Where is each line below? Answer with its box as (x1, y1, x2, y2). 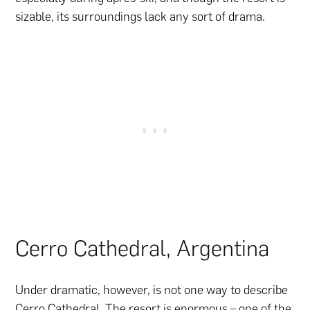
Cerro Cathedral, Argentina (15, 235, 270, 262)
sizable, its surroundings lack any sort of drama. (15, 8, 266, 24)
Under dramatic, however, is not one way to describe (15, 282, 289, 298)
